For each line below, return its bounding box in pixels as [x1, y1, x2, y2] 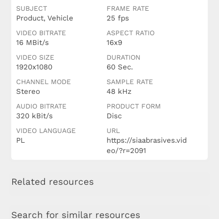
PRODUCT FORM [106, 102, 161, 110]
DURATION [106, 53, 140, 62]
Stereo [16, 87, 40, 96]
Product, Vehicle [16, 14, 73, 23]
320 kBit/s [16, 111, 53, 121]
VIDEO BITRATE [16, 29, 66, 37]
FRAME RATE [106, 4, 149, 13]
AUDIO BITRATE [16, 102, 66, 110]
